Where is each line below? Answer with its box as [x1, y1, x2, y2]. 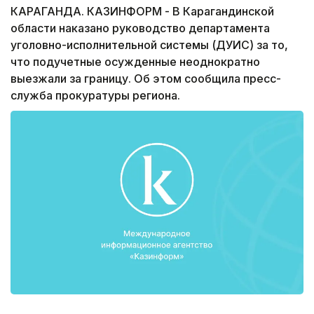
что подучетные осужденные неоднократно [11, 55, 260, 69]
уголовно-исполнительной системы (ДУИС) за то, [11, 38, 288, 53]
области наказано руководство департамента [11, 21, 270, 36]
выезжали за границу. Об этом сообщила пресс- [11, 71, 281, 86]
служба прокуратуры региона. [11, 88, 180, 103]
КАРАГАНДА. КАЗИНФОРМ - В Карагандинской [11, 4, 274, 19]
